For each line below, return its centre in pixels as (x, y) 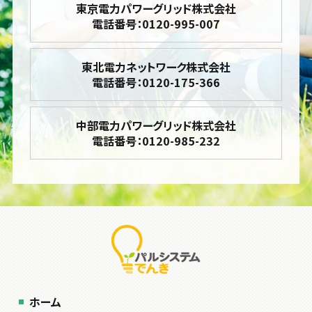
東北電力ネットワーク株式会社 (156, 67)
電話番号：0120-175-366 (156, 83)
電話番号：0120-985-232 (156, 141)
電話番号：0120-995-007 (156, 24)
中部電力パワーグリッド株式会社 (156, 126)
